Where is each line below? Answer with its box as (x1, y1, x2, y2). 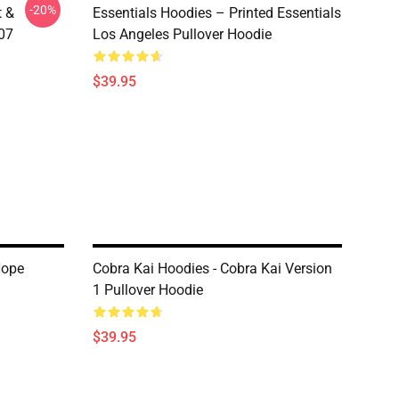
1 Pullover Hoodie (93, 281, 203, 298)
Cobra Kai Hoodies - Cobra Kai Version (93, 260, 332, 277)
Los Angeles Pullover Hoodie (93, 26, 272, 43)
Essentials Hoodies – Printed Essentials (93, 4, 341, 21)
